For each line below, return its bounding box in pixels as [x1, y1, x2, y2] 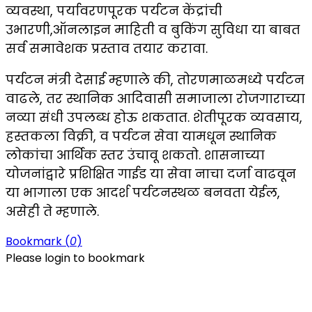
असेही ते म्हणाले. [6, 203, 99, 221]
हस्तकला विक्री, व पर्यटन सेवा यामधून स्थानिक [6, 127, 276, 146]
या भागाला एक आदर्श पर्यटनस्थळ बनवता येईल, [6, 184, 280, 202]
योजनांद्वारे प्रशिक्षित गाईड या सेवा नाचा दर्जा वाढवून [6, 165, 296, 183]
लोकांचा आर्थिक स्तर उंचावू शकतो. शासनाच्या [6, 146, 265, 164]
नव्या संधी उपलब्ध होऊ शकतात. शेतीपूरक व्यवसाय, [6, 109, 302, 127]
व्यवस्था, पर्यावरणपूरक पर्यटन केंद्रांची [6, 2, 222, 20]
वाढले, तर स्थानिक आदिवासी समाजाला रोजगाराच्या [6, 90, 305, 108]
